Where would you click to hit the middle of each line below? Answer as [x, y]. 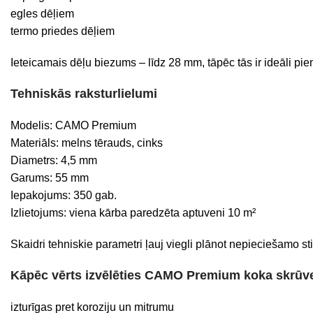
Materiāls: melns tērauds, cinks [87, 143]
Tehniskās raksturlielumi [84, 94]
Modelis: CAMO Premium [73, 125]
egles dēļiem [42, 14]
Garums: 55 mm [50, 178]
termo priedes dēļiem [63, 31]
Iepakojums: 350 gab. [64, 195]
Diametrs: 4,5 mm [54, 160]
